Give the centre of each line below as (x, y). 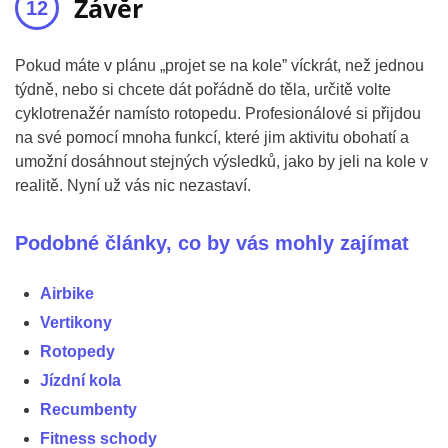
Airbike (67, 293)
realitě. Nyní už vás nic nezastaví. (133, 185)
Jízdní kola (80, 380)
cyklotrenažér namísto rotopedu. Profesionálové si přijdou (218, 113)
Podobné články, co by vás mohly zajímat (212, 243)
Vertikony (76, 322)
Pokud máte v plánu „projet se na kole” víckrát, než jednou (219, 65)
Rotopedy (77, 351)
